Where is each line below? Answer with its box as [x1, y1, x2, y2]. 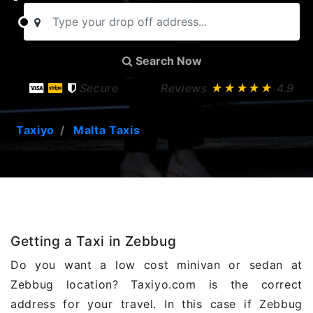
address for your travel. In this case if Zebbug [10, 297, 303, 312]
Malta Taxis [73, 123, 140, 138]
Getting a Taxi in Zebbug [10, 233, 177, 250]
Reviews [161, 81, 212, 96]
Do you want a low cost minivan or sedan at [10, 258, 303, 272]
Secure [79, 81, 119, 96]
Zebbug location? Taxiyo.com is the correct [10, 277, 303, 292]
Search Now [132, 54, 202, 68]
